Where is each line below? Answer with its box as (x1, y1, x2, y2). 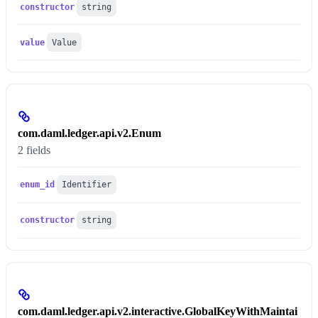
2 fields (18, 143, 50, 156)
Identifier (62, 180, 112, 190)
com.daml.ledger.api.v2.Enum (18, 126, 161, 139)
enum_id (20, 180, 55, 190)
